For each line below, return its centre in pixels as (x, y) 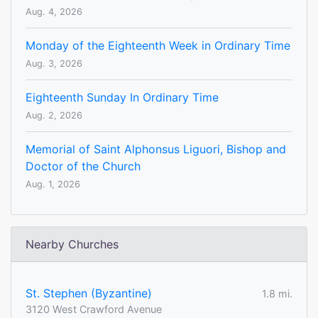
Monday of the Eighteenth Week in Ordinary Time (158, 46)
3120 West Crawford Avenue (94, 309)
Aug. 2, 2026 (54, 116)
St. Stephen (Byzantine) (89, 294)
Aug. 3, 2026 (54, 64)
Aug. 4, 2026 (54, 12)
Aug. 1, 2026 (53, 185)
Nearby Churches (72, 245)
